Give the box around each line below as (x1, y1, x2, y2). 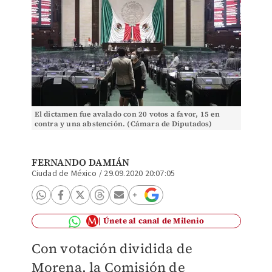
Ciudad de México (31, 168, 97, 180)
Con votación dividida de (31, 239, 193, 257)
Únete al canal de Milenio (103, 216, 204, 226)
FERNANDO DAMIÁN (31, 155, 130, 169)
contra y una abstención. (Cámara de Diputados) (34, 119, 212, 129)
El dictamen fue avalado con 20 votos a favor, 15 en (34, 109, 220, 119)
